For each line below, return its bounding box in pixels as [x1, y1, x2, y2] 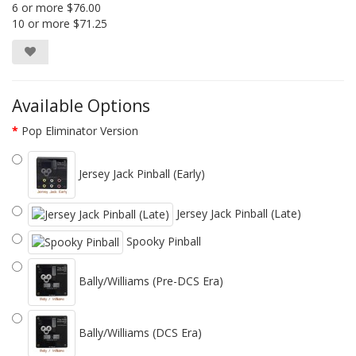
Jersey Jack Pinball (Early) [75, 165, 205, 181]
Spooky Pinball [123, 233, 201, 249]
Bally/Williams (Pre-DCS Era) [75, 273, 223, 288]
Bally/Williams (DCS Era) [75, 324, 202, 340]
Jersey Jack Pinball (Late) [173, 205, 301, 221]
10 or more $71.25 [12, 15, 107, 31]
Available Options [12, 94, 150, 117]
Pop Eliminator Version [21, 122, 138, 138]
